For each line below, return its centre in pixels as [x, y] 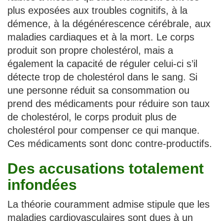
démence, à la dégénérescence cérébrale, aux [109, 23]
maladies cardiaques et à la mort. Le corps [101, 37]
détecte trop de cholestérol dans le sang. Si [102, 77]
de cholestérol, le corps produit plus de [92, 117]
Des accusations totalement [106, 168]
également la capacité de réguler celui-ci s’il [102, 63]
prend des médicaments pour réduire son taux [109, 103]
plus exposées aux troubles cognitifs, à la [97, 10]
